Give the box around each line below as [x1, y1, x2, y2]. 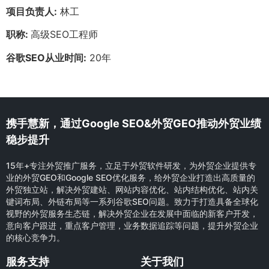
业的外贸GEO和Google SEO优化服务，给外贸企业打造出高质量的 [6, 172, 255, 183]
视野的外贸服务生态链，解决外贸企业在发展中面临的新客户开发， [6, 208, 258, 219]
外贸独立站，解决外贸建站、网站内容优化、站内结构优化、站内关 [6, 184, 258, 195]
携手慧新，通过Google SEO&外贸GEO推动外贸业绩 [6, 117, 261, 130]
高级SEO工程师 [31, 28, 98, 41]
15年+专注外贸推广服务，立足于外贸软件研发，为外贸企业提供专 [6, 160, 256, 171]
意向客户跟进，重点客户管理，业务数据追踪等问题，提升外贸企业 [6, 220, 258, 231]
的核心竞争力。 [6, 232, 65, 243]
